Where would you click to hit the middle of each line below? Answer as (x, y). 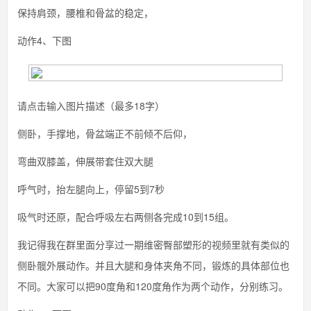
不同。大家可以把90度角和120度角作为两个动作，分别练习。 (153, 286)
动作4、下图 (44, 40)
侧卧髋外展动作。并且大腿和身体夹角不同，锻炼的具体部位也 (153, 265)
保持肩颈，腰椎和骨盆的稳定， (85, 12)
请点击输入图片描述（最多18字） (91, 106)
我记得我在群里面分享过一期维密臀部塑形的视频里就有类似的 (153, 244)
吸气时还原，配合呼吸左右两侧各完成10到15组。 (126, 217)
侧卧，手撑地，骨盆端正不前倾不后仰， (105, 133)
